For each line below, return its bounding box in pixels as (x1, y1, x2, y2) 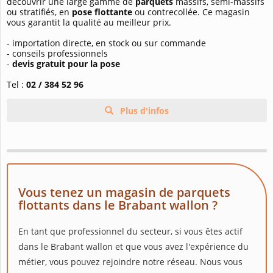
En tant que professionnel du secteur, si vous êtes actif (18, 225, 243, 238)
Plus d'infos (118, 105, 169, 117)
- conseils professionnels (7, 48, 108, 60)
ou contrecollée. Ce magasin (132, 6, 250, 18)
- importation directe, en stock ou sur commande (7, 37, 206, 49)
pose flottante (72, 6, 132, 18)
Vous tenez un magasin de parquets (18, 184, 230, 201)
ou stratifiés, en (7, 6, 72, 18)
